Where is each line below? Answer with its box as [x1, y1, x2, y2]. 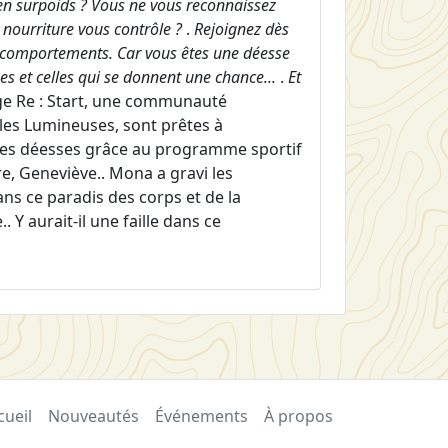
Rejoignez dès [194, 18, 289, 40]
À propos [264, 405, 333, 427]
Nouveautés [48, 405, 139, 427]
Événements [155, 405, 248, 427]
